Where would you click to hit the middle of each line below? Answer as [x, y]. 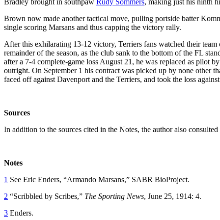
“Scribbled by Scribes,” [46, 196]
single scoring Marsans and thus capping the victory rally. [93, 27]
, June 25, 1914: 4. [173, 196]
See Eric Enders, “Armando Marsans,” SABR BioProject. [99, 179]
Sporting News [121, 196]
